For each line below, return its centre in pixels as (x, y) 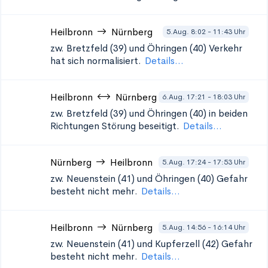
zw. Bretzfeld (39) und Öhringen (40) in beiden (149, 113)
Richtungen (75, 126)
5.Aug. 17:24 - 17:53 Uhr (204, 162)
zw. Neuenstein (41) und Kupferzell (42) (135, 244)
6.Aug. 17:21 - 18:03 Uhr (204, 97)
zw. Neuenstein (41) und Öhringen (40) (132, 179)
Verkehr (226, 48)
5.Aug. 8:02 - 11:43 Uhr (206, 31)
